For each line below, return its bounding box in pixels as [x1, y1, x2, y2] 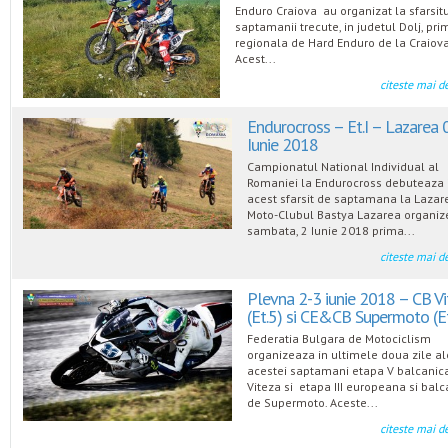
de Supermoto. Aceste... [247, 395, 379, 411]
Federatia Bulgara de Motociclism [247, 331, 432, 347]
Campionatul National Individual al [247, 159, 440, 175]
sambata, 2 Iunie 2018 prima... [247, 223, 416, 239]
